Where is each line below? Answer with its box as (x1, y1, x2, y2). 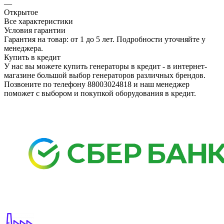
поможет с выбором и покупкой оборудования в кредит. (4, 88, 196, 97)
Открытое (4, 7, 38, 16)
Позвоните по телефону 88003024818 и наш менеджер (4, 79, 189, 88)
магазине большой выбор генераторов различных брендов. (4, 70, 205, 79)
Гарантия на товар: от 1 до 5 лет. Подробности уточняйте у (4, 34, 205, 43)
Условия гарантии (4, 25, 65, 34)
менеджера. (4, 43, 43, 52)
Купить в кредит (4, 52, 60, 61)
